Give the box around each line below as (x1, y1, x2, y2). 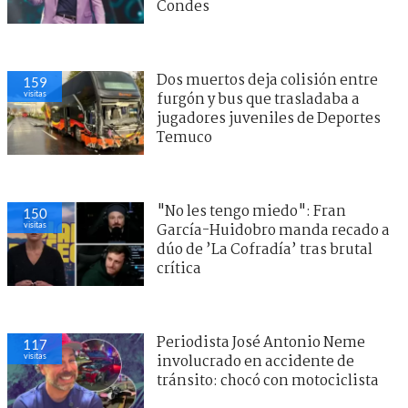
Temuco (157, 126, 212, 149)
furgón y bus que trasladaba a (157, 87, 360, 111)
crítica (157, 257, 201, 280)
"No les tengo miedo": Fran (157, 199, 346, 223)
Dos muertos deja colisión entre (157, 68, 378, 92)
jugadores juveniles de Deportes (157, 107, 381, 130)
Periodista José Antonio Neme (157, 331, 365, 354)
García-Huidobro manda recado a (157, 219, 390, 242)
